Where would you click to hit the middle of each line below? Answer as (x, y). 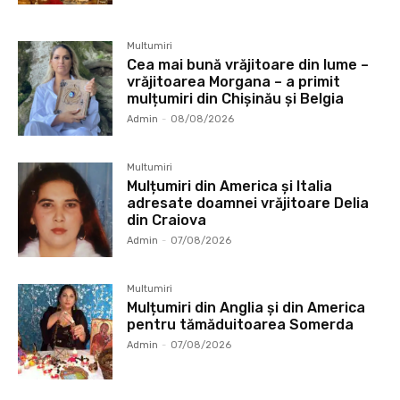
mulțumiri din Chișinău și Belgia (236, 99)
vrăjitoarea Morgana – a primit (234, 82)
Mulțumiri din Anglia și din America (246, 308)
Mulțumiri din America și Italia (230, 187)
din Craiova (167, 221)
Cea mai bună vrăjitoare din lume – (248, 65)
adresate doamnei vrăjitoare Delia (248, 204)
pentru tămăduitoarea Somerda (241, 325)
